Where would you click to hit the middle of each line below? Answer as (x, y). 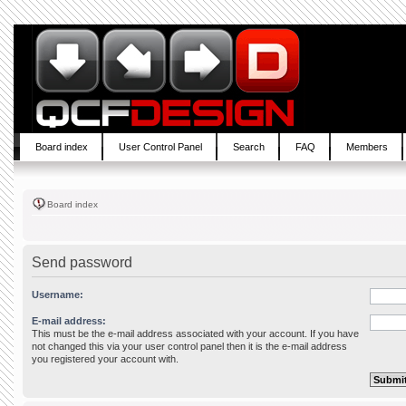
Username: (58, 295)
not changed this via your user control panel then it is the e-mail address (189, 346)
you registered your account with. (105, 359)
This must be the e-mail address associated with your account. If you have (195, 333)
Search (249, 147)
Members (367, 147)
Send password (82, 262)
